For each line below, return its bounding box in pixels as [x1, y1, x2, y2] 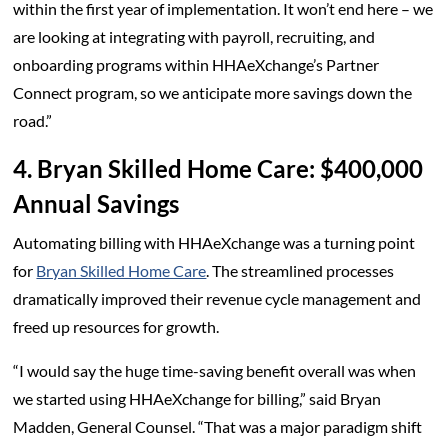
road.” [13, 110, 56, 130]
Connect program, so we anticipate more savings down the [13, 82, 413, 102]
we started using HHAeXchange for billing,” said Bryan [13, 388, 382, 408]
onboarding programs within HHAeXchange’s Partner [13, 54, 380, 74]
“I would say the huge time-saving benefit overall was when [13, 360, 417, 380]
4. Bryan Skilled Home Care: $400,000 [13, 153, 424, 183]
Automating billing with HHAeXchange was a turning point [13, 232, 416, 252]
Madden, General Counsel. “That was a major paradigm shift [13, 416, 423, 436]
